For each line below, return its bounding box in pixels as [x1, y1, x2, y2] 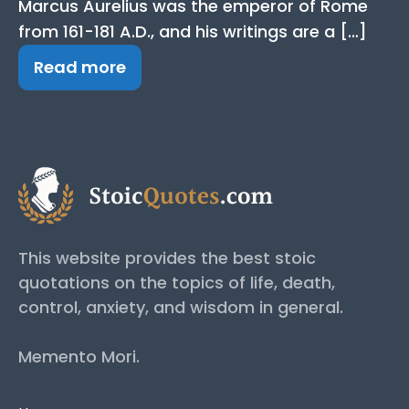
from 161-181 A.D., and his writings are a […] [18, 20, 367, 44]
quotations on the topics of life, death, [18, 270, 335, 294]
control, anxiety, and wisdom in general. [18, 295, 343, 319]
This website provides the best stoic [18, 246, 316, 269]
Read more [34, 56, 126, 79]
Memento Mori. [18, 344, 140, 368]
